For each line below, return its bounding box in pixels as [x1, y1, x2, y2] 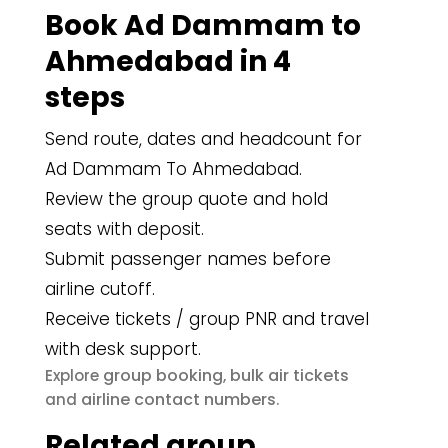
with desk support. [45, 337, 201, 361]
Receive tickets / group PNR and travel [45, 307, 369, 331]
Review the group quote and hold [45, 187, 328, 211]
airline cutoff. [45, 277, 155, 301]
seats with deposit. [45, 217, 204, 241]
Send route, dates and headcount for [45, 127, 362, 151]
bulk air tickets [230, 364, 349, 387]
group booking [103, 364, 223, 387]
